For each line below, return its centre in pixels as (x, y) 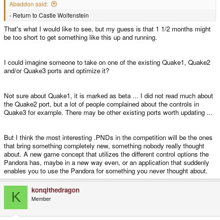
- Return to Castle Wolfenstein (49, 15)
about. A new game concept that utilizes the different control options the (106, 154)
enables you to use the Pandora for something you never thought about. (106, 170)
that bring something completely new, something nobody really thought (104, 145)
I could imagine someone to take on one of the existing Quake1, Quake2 (107, 62)
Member (41, 198)
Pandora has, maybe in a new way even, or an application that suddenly (107, 162)
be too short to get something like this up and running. (81, 37)
